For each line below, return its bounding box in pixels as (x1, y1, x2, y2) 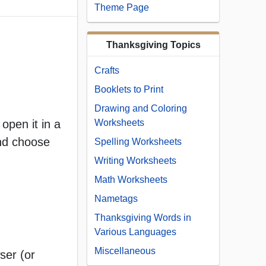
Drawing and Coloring (94, 103, 187, 114)
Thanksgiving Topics (106, 40, 201, 50)
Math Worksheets (94, 175, 167, 185)
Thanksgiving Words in (94, 213, 191, 223)
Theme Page (94, 2, 149, 13)
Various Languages (94, 227, 176, 237)
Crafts (94, 65, 119, 76)
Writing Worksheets (94, 156, 176, 166)
